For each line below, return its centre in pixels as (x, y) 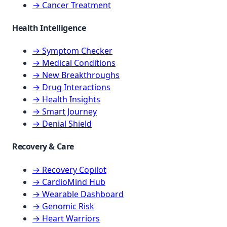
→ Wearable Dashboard (78, 194)
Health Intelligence (49, 28)
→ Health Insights (66, 100)
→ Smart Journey (65, 112)
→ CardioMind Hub (69, 182)
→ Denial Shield (62, 124)
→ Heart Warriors (66, 218)
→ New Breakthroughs (76, 75)
